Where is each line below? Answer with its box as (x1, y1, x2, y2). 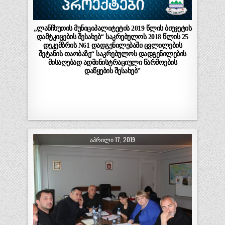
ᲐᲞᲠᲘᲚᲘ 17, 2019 (89, 135, 135, 144)
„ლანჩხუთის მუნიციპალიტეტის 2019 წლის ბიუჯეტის (33, 24, 191, 33)
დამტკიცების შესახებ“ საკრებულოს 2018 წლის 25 (36, 33, 188, 41)
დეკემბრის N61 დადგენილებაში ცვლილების (43, 41, 182, 50)
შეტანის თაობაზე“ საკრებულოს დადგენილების (38, 50, 186, 58)
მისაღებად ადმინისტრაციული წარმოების (48, 58, 177, 67)
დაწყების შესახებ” (84, 67, 141, 75)
